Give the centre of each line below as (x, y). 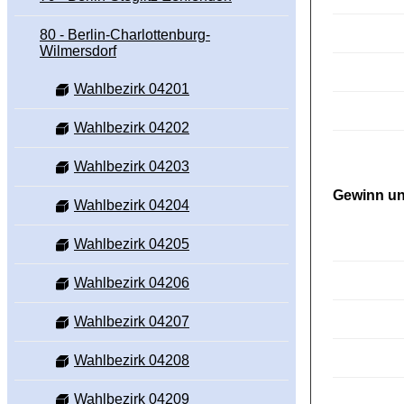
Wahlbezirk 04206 (132, 283)
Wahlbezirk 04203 (132, 167)
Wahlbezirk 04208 (132, 361)
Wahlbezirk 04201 (132, 89)
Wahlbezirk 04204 (132, 206)
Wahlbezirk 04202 (132, 128)
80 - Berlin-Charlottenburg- (125, 35)
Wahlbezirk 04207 (132, 322)
